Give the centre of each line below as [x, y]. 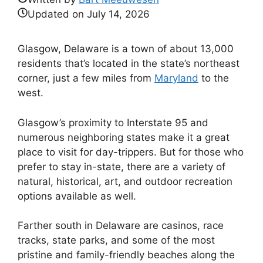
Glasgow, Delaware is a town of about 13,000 [126, 49]
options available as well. [77, 196]
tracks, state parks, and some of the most [116, 240]
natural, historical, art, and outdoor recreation [125, 181]
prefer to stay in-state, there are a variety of [122, 166]
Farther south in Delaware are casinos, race [121, 225]
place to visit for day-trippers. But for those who [131, 152]
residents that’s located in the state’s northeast [129, 63]
